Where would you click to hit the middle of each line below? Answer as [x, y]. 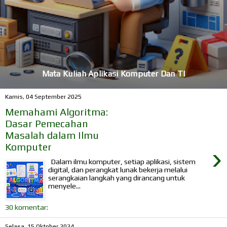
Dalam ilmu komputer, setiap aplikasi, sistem [122, 161]
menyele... [65, 186]
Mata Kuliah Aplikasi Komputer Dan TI [113, 73]
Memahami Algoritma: [56, 111]
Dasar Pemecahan [47, 123]
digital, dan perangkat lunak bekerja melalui [118, 169]
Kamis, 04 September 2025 [43, 97]
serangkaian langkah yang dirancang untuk [117, 178]
